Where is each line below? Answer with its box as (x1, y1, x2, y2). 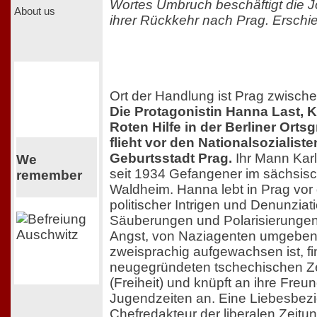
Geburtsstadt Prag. (110, 151, 232, 166)
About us (14, 5, 55, 17)
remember (16, 167, 82, 183)
